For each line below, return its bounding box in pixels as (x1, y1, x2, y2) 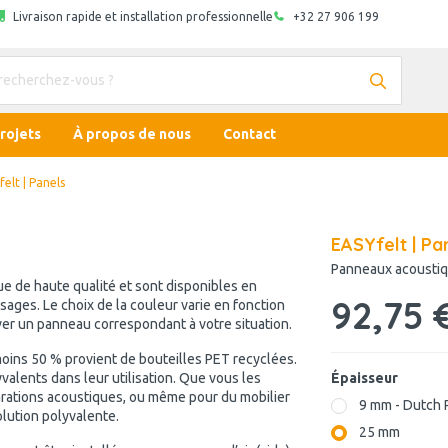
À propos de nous (73, 126, 191, 142)
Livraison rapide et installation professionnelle (12, 10, 273, 23)
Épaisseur (331, 370, 398, 386)
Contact (223, 126, 276, 142)
